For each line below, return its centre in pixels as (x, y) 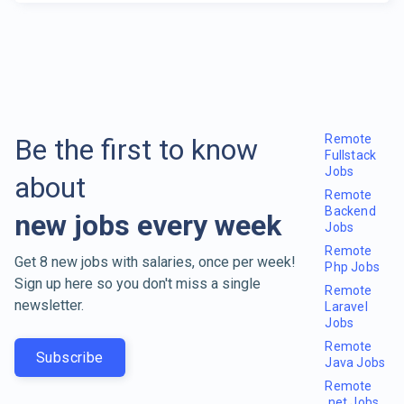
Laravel (346, 306)
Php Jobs (352, 266)
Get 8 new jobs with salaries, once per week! (155, 262)
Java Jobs (355, 362)
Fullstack (351, 155)
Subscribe (70, 357)
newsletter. (49, 305)
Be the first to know (136, 149)
